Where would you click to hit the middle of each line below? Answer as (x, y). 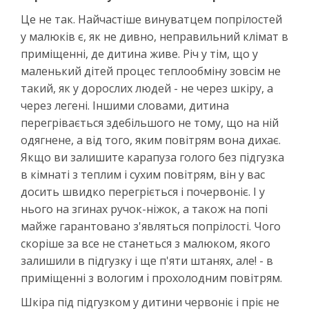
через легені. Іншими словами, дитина (125, 105)
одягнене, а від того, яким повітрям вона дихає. (151, 140)
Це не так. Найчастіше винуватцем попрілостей (151, 19)
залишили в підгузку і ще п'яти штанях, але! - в (147, 260)
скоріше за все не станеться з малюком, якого (146, 243)
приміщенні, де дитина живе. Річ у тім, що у (139, 53)
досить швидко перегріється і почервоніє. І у (143, 191)
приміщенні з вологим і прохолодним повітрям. (151, 278)
